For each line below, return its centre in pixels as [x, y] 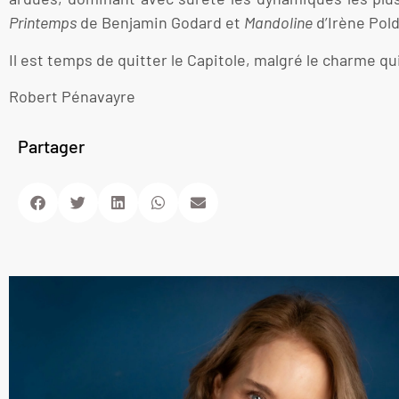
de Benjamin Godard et [160, 23]
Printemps [43, 23]
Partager [51, 146]
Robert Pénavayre [72, 97]
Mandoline [278, 23]
